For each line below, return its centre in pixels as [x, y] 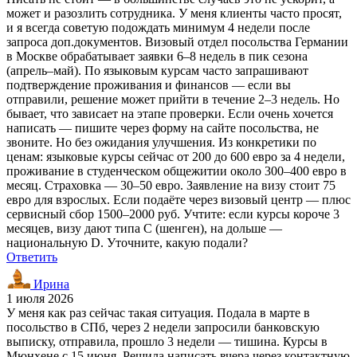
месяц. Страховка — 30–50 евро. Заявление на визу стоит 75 [171, 185]
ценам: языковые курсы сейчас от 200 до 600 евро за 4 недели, [176, 156]
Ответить [32, 257]
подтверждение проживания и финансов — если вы [149, 84]
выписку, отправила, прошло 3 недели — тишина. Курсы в [167, 341]
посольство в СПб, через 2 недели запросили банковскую [163, 327]
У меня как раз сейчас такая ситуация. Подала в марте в [158, 312]
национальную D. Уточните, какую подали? [127, 242]
